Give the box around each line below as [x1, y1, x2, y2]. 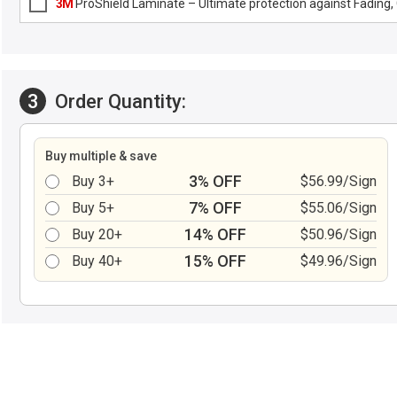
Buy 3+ [72, 173, 114, 190]
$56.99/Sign [300, 173, 377, 190]
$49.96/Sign [300, 253, 377, 269]
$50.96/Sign [300, 226, 377, 243]
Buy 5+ [72, 199, 114, 216]
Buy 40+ [72, 253, 122, 269]
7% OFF [188, 198, 242, 217]
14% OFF [183, 225, 246, 244]
